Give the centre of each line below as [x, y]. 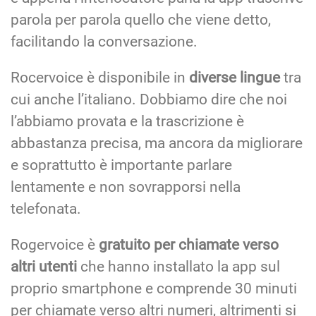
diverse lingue [235, 77]
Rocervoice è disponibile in [100, 77]
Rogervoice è [55, 244]
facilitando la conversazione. [104, 41]
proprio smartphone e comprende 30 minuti [154, 288]
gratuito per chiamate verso [189, 244]
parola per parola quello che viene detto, [141, 19]
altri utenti [44, 266]
